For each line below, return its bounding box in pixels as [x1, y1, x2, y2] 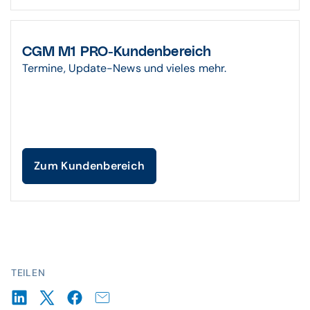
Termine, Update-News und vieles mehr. [22, 61, 226, 75]
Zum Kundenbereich [34, 158, 145, 173]
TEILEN [11, 266, 46, 279]
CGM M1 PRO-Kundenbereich [22, 45, 211, 59]
